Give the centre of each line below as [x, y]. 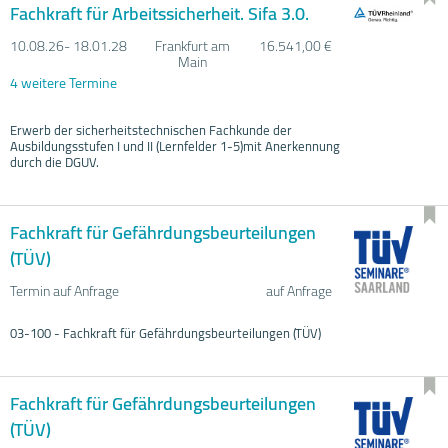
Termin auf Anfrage [64, 290]
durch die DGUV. [54, 161]
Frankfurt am [192, 45]
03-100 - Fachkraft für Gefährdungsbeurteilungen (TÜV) [165, 332]
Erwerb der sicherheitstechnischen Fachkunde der [151, 129]
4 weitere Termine [63, 82]
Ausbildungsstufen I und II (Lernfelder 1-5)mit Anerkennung [175, 145]
